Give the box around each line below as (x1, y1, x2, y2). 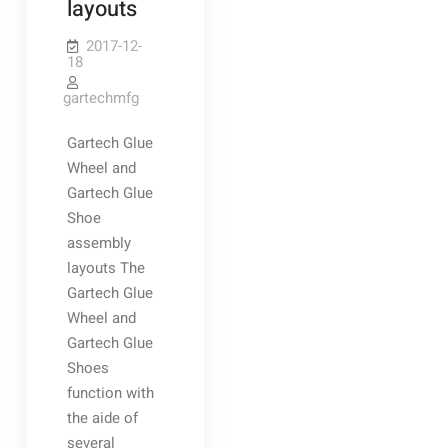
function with (66, 382, 154, 404)
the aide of (66, 407, 138, 429)
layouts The (66, 257, 145, 279)
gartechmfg (62, 87, 139, 109)
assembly (66, 232, 131, 254)
